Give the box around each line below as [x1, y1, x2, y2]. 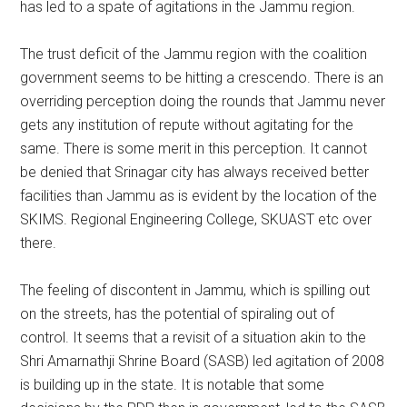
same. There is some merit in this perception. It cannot [20, 140, 368, 157]
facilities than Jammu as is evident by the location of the [20, 187, 378, 204]
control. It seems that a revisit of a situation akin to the [20, 329, 367, 346]
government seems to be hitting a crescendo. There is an [20, 69, 384, 86]
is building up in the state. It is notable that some [20, 376, 325, 393]
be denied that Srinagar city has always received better [20, 164, 370, 181]
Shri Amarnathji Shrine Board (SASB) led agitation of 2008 [20, 352, 385, 370]
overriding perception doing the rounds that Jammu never [20, 93, 386, 110]
